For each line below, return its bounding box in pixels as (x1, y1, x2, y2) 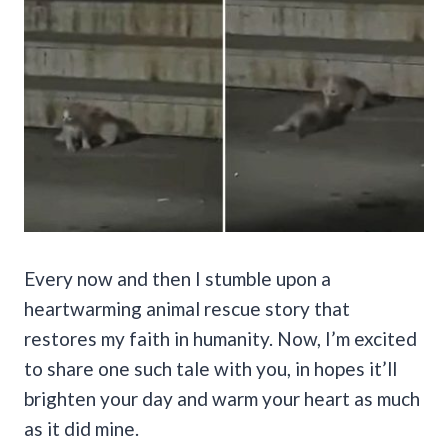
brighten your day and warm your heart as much (24, 386, 420, 410)
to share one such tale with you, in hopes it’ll (24, 356, 397, 380)
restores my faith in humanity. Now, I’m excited (24, 326, 417, 350)
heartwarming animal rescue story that (24, 296, 350, 320)
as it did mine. (24, 416, 139, 440)
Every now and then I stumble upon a (24, 266, 331, 290)
